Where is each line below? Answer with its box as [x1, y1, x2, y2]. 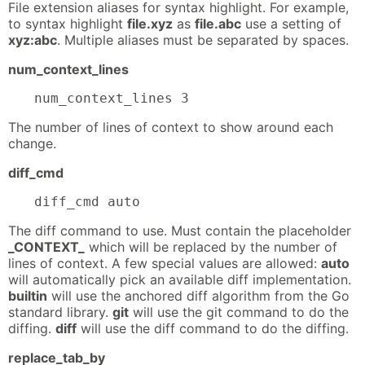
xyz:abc [8, 31, 57, 48]
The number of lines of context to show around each [8, 118, 333, 135]
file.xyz [127, 15, 173, 32]
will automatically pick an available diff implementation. [8, 270, 351, 288]
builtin [8, 287, 47, 304]
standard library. [8, 303, 112, 320]
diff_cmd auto [34, 193, 140, 209]
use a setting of [241, 15, 341, 32]
